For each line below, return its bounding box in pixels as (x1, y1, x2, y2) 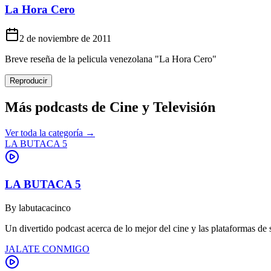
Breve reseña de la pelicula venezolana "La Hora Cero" (5, 54, 217, 65)
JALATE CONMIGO (5, 243, 90, 254)
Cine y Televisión (109, 99, 215, 116)
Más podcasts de (5, 99, 109, 116)
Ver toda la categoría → (5, 128, 95, 139)
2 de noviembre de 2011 (19, 33, 111, 44)
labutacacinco (19, 202, 71, 213)
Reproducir (10, 76, 47, 86)
